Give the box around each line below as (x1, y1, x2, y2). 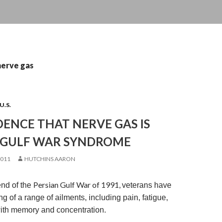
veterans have (122, 181, 171, 189)
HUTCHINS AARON (24, 155, 75, 163)
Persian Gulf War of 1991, (33, 180, 122, 189)
